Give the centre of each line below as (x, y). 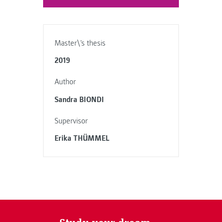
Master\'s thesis (80, 43)
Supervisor (71, 121)
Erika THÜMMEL (82, 139)
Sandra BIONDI (80, 99)
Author (65, 82)
